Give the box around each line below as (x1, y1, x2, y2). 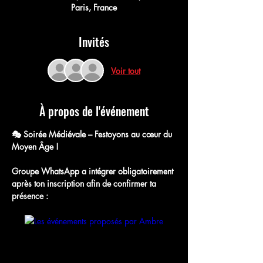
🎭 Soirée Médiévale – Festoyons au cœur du (12, 129, 174, 140)
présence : (12, 190, 50, 201)
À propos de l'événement (39, 102, 149, 120)
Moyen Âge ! (12, 141, 59, 152)
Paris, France (71, 2, 117, 13)
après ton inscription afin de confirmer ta (12, 178, 159, 189)
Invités (79, 33, 109, 50)
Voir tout (111, 65, 140, 76)
